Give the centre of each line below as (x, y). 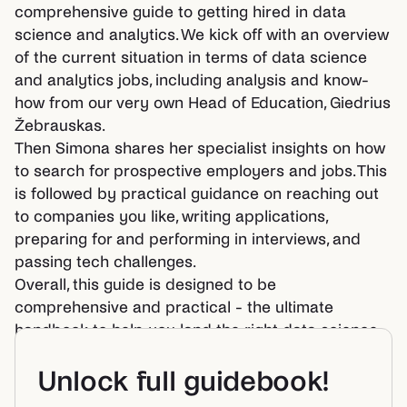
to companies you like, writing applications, (171, 217)
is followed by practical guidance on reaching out (197, 194)
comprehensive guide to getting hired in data (180, 12)
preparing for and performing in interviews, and (188, 239)
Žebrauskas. (60, 126)
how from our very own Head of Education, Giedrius (203, 103)
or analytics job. (73, 353)
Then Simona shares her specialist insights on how (200, 149)
